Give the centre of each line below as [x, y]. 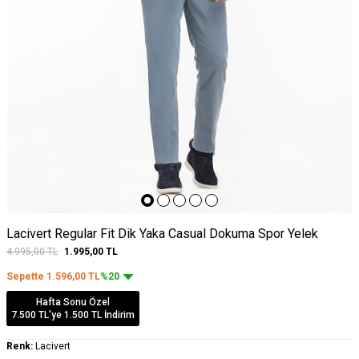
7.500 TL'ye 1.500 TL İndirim [73, 315]
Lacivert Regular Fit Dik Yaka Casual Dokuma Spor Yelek [162, 233]
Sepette [26, 276]
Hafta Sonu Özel [73, 302]
